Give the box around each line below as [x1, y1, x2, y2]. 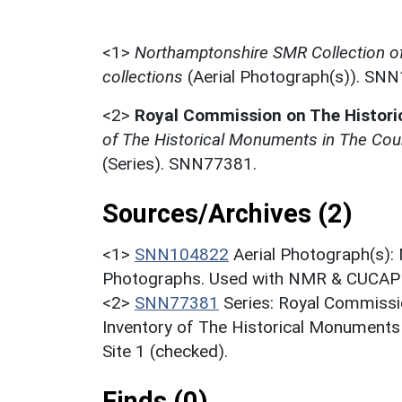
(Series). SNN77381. [102, 153, 257, 174]
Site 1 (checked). [102, 340, 228, 362]
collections [102, 66, 183, 87]
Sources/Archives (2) [102, 197, 353, 229]
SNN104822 [135, 243, 229, 265]
